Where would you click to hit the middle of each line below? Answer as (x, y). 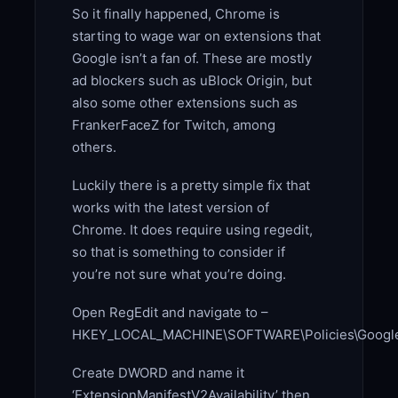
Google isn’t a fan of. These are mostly (191, 58)
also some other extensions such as (184, 102)
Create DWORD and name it (158, 372)
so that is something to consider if (178, 251)
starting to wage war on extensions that (196, 36)
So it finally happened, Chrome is (175, 13)
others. (96, 147)
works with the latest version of (170, 207)
